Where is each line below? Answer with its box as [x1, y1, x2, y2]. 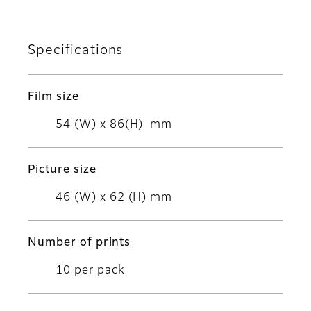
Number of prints [28, 237, 131, 249]
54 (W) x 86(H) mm [56, 119, 173, 131]
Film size [28, 92, 79, 103]
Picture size [28, 165, 96, 176]
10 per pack [56, 265, 125, 277]
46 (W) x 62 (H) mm [56, 192, 173, 204]
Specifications [28, 44, 124, 58]
